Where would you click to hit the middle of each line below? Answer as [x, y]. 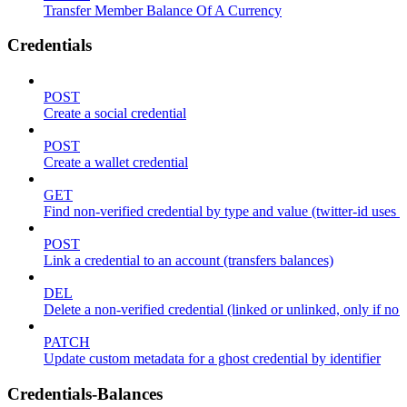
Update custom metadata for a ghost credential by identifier [212, 358]
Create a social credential [115, 113]
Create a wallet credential [116, 162]
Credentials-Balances [85, 393]
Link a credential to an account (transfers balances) [189, 260]
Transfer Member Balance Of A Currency [163, 10]
